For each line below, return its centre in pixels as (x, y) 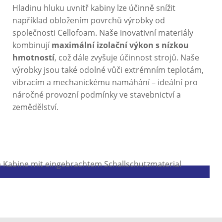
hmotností (33, 58)
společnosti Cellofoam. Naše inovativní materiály (103, 33)
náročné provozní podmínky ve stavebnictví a (97, 95)
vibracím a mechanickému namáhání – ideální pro (105, 83)
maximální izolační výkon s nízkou (120, 45)
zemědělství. (35, 107)
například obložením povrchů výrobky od (89, 21)
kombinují (32, 45)
